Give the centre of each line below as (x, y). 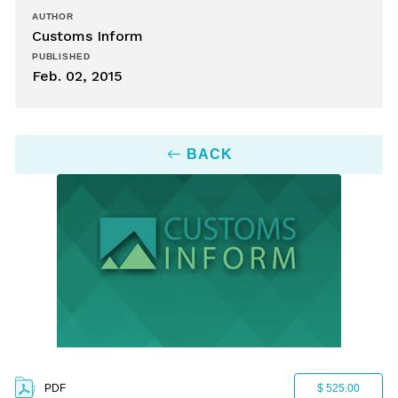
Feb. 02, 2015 (77, 76)
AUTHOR (53, 16)
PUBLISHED (61, 56)
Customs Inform (88, 36)
